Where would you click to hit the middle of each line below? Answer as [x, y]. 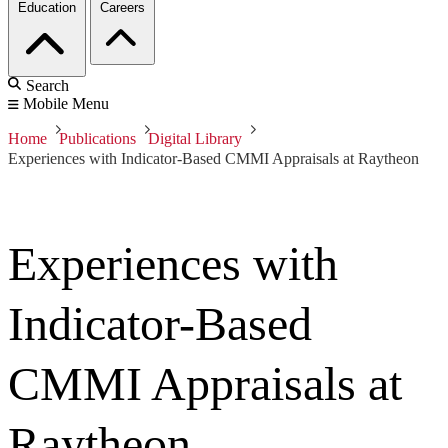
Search [47, 86]
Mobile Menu [66, 104]
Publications [97, 139]
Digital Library [195, 139]
